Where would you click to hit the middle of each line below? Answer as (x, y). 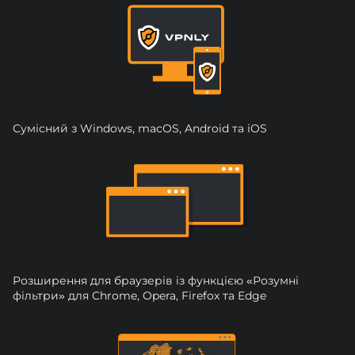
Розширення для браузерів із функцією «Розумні (156, 281)
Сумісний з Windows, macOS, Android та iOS (140, 129)
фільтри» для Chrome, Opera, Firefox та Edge (139, 296)
